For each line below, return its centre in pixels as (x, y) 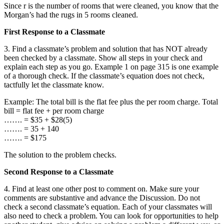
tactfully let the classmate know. (55, 84)
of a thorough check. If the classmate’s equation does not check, (104, 75)
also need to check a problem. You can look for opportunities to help (111, 215)
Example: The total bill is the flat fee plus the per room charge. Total (111, 101)
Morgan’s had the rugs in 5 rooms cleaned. (71, 14)
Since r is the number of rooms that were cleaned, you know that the (111, 5)
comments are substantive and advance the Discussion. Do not (102, 197)
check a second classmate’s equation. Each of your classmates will (108, 206)
